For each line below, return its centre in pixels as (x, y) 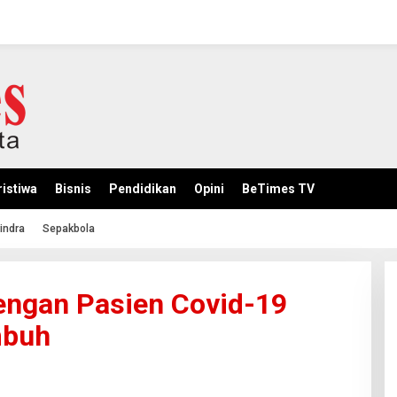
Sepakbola (69, 229)
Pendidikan (143, 189)
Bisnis (73, 189)
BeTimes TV (278, 189)
